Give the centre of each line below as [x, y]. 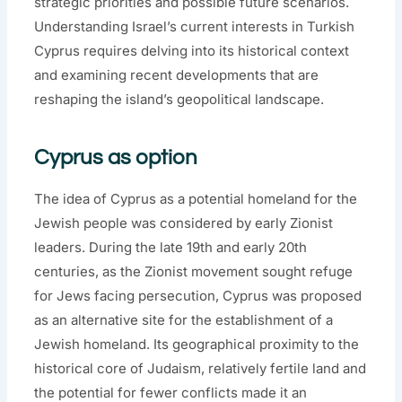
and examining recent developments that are [177, 74]
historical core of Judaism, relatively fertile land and [201, 368]
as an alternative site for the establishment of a [184, 319]
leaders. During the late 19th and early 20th [171, 247]
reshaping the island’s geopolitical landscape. [179, 99]
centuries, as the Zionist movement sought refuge [194, 271]
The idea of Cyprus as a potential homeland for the [196, 198]
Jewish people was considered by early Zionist [184, 223]
